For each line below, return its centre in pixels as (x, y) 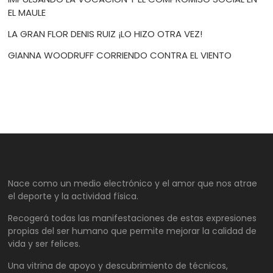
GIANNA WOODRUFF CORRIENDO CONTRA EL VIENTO (120, 55)
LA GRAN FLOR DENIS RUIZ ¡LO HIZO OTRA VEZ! (105, 34)
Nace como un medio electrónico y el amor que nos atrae (133, 184)
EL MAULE (27, 13)
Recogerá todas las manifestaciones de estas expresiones (133, 218)
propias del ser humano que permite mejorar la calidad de (133, 231)
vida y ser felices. (44, 244)
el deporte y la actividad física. (73, 197)
